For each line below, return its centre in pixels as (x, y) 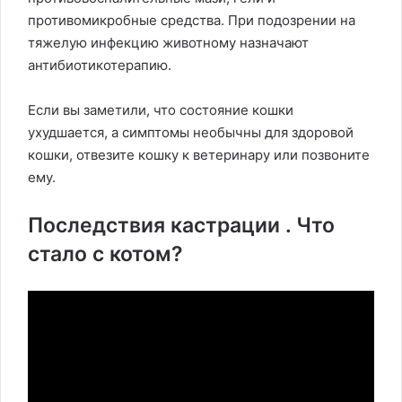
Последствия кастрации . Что (181, 226)
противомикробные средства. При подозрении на (192, 21)
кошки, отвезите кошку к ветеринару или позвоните (199, 155)
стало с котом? (105, 254)
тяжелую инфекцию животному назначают (168, 43)
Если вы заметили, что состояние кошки (161, 110)
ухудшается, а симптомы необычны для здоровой (191, 133)
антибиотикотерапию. (100, 66)
